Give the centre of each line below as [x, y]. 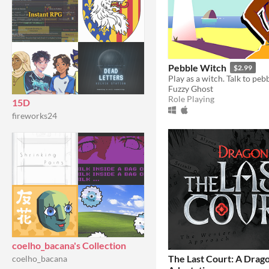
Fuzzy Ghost [191, 88]
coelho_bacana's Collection [69, 245]
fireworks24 [35, 116]
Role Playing [191, 98]
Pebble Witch [197, 67]
